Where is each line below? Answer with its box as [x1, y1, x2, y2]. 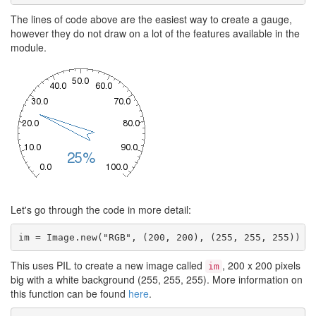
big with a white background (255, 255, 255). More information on [11, 272, 303, 286]
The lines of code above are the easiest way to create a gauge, [11, 12, 292, 26]
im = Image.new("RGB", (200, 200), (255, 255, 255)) [18, 231, 300, 243]
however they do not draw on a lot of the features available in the [11, 26, 300, 40]
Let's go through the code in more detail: [11, 202, 191, 217]
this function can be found [11, 286, 128, 300]
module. [11, 40, 47, 54]
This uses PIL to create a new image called [11, 258, 205, 272]
